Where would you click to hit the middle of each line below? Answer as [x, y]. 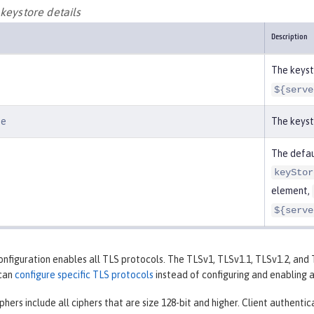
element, [292, 190]
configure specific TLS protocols [84, 274]
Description [289, 37]
